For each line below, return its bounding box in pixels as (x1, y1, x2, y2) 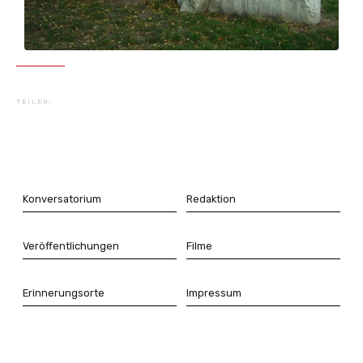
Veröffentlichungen (22, 239, 119, 252)
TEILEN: (16, 98, 53, 106)
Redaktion (186, 192, 236, 205)
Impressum (186, 286, 241, 299)
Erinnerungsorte (22, 286, 105, 299)
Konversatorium (22, 192, 101, 205)
